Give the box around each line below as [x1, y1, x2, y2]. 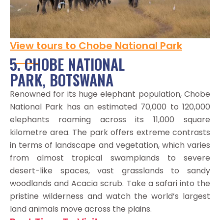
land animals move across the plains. [10, 203, 152, 215]
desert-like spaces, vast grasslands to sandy [10, 165, 210, 177]
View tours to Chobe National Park [10, 39, 182, 53]
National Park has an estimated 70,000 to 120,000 [10, 101, 210, 113]
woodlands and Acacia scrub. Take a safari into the [10, 178, 210, 190]
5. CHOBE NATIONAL [10, 53, 125, 76]
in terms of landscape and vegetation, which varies [10, 139, 210, 151]
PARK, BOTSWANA [10, 69, 113, 91]
